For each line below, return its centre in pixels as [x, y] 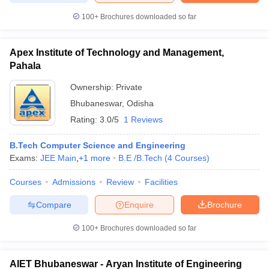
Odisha [140, 103]
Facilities [161, 182]
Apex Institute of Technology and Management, [117, 53]
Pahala [25, 66]
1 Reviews [143, 119]
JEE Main [58, 158]
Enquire [139, 204]
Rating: [85, 119]
